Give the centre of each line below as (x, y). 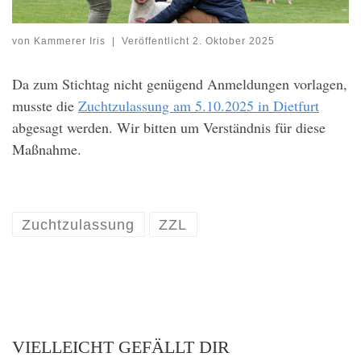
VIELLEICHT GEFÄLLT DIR (121, 347)
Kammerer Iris (70, 41)
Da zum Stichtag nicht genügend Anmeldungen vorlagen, (180, 83)
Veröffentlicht (157, 41)
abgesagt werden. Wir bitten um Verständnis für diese (169, 127)
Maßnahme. (47, 149)
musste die (45, 105)
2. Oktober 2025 (233, 41)
